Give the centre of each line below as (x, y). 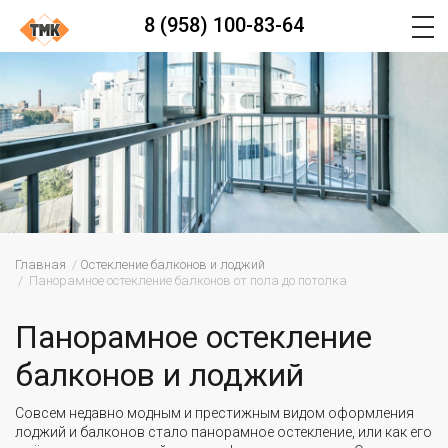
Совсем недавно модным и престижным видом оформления (214, 413)
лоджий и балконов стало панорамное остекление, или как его (223, 432)
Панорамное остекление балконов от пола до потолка (188, 281)
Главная (40, 265)
